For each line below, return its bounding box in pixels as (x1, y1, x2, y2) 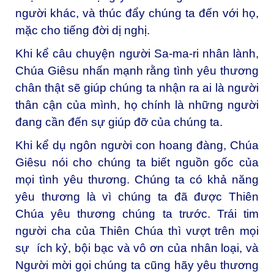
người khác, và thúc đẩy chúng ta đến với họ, (15, 7, 259, 20)
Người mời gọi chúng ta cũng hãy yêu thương (15, 258, 259, 272)
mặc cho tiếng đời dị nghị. (15, 24, 150, 37)
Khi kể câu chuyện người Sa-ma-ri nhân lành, (15, 47, 259, 61)
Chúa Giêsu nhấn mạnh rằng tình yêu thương (15, 64, 259, 78)
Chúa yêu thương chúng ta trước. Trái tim (15, 207, 259, 220)
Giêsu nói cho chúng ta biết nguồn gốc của (15, 155, 259, 169)
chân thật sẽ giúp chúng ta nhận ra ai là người (15, 81, 259, 95)
